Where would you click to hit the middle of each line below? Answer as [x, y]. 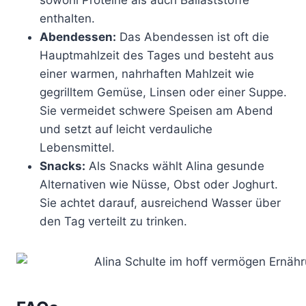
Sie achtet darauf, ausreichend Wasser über [160, 203]
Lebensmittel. [77, 147]
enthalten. [67, 18]
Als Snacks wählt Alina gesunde [175, 166]
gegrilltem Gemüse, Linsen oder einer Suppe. [163, 92]
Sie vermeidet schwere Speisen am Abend [156, 110]
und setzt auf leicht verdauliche [126, 129]
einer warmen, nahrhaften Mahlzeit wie [147, 73]
